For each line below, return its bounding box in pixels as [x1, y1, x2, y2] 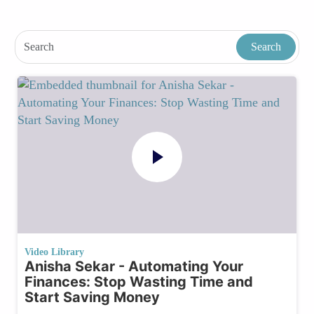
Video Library [25, 246, 84, 257]
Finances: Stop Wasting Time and [25, 273, 253, 290]
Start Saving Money [25, 288, 160, 306]
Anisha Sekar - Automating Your [25, 257, 243, 275]
